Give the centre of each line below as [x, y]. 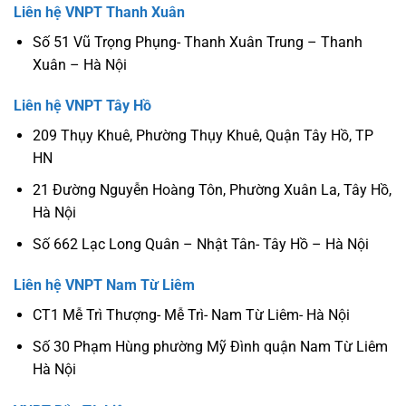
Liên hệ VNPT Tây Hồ [82, 106]
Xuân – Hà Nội [79, 64]
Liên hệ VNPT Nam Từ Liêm [104, 285]
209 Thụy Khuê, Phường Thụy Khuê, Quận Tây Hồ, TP [203, 136]
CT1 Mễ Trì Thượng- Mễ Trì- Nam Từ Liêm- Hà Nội [191, 315]
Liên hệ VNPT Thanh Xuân [99, 12]
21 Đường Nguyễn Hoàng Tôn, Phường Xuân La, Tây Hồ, [212, 189]
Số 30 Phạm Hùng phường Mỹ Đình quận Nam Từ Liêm [210, 346]
